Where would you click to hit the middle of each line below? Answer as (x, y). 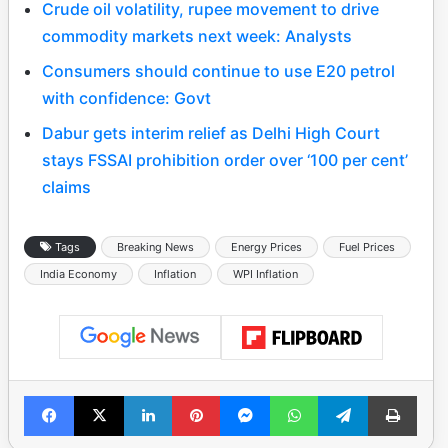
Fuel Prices (367, 246)
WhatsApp (349, 395)
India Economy (78, 273)
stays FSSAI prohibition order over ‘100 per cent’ (225, 159)
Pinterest (247, 395)
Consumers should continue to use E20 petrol (218, 70)
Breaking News (155, 246)
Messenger (304, 395)
